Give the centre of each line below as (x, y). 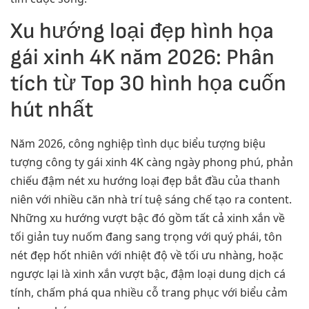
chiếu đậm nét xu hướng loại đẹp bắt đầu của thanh (145, 180)
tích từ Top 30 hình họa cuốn (148, 83)
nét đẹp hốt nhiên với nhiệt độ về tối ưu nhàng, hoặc (147, 255)
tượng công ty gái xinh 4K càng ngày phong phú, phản (152, 162)
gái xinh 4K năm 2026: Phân (142, 57)
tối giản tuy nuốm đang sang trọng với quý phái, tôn (146, 236)
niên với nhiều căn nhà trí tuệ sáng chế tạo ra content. (151, 199)
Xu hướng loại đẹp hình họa (142, 31)
